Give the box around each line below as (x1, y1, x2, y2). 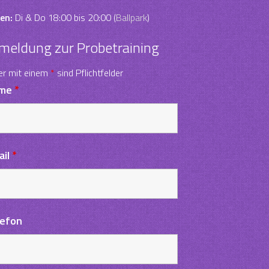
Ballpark (116, 10, 148, 25)
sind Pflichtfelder (55, 65, 124, 80)
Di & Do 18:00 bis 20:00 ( (13, 10, 116, 25)
